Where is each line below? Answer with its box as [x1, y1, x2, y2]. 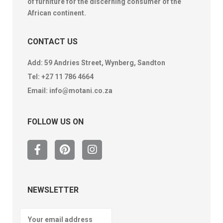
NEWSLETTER [27, 185, 79, 195]
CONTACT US [27, 37, 78, 47]
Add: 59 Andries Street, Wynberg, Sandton [27, 59, 165, 67]
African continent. [27, 9, 86, 17]
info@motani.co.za [49, 87, 112, 95]
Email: [27, 87, 49, 95]
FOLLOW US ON [27, 117, 84, 127]
